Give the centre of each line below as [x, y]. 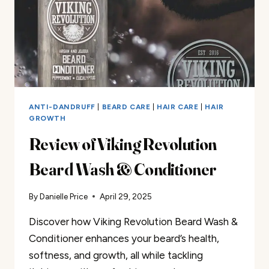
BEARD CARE [126, 107]
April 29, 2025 [126, 197]
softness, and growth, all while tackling [116, 255]
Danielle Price [64, 197]
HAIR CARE [178, 107]
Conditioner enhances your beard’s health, [124, 239]
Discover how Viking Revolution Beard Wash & [133, 222]
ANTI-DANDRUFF [62, 107]
